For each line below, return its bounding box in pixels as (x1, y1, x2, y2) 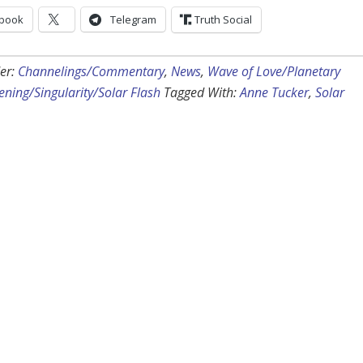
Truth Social (194, 12, 252, 28)
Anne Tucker (240, 83, 309, 102)
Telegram (110, 12, 156, 28)
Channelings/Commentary (18, 62, 164, 81)
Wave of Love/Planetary (207, 62, 340, 81)
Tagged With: (164, 83, 240, 102)
